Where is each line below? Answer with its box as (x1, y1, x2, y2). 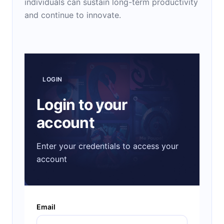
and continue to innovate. (24, 9, 121, 20)
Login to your (36, 95, 127, 113)
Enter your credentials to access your (36, 140, 178, 151)
